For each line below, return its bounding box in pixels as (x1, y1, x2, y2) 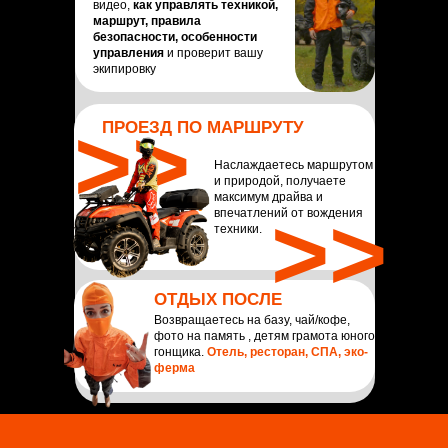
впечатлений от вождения (214, 205, 363, 220)
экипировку (93, 61, 156, 76)
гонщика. (154, 344, 207, 359)
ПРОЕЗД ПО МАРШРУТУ (102, 117, 304, 137)
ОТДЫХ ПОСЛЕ (154, 289, 282, 309)
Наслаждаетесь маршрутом (214, 157, 373, 172)
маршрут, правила (93, 13, 201, 28)
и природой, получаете (214, 173, 346, 188)
